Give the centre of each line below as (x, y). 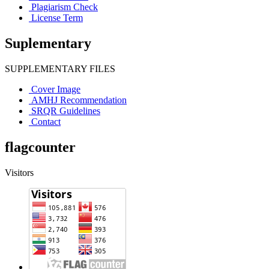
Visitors (19, 172)
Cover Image (56, 89)
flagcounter (40, 147)
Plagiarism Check (65, 7)
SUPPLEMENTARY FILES (60, 68)
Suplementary (48, 43)
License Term (57, 17)
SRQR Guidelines (66, 110)
